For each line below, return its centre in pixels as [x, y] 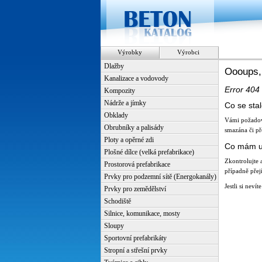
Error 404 [242, 89]
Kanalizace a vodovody [136, 78]
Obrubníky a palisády [134, 127]
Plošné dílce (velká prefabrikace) [149, 152]
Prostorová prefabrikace [137, 164]
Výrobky [130, 52]
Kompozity [120, 91]
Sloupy [114, 226]
